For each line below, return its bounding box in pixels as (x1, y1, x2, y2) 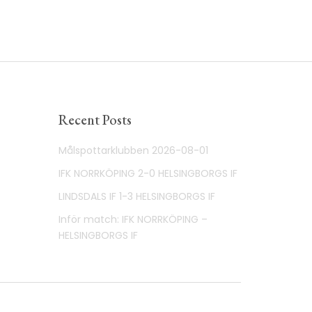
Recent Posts (58, 111, 132, 129)
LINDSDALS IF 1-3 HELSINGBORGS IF (58, 189, 215, 203)
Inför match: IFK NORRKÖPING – (58, 212, 208, 226)
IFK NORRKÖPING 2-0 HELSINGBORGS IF (58, 166, 237, 180)
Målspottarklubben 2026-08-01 (58, 143, 208, 157)
